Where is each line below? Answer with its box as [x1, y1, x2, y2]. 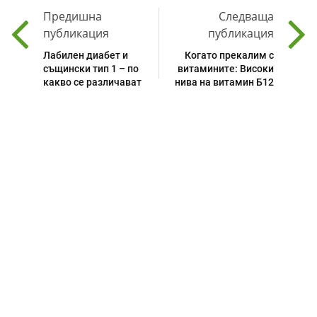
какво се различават [43, 76, 142, 88]
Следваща [219, 8, 274, 25]
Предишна [43, 8, 102, 25]
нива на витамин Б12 [175, 76, 274, 88]
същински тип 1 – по [43, 63, 139, 75]
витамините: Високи [178, 63, 274, 75]
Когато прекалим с [185, 50, 274, 62]
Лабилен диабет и [43, 50, 128, 62]
